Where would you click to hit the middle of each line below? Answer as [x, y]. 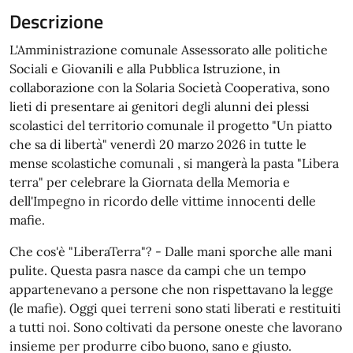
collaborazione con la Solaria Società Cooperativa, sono [169, 87]
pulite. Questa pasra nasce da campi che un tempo [158, 270]
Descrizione [56, 21]
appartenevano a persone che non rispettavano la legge [171, 289]
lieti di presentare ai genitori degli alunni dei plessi [160, 106]
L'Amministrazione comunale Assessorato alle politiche [169, 49]
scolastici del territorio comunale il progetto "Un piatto [171, 125]
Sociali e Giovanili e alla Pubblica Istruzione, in [145, 68]
